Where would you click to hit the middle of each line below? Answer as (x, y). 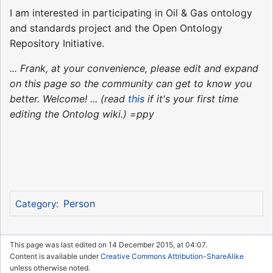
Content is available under (55, 256)
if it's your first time (191, 98)
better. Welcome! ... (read (69, 98)
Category (35, 204)
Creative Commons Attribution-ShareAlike (172, 256)
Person (79, 203)
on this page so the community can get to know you (131, 83)
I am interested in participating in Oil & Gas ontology (131, 12)
